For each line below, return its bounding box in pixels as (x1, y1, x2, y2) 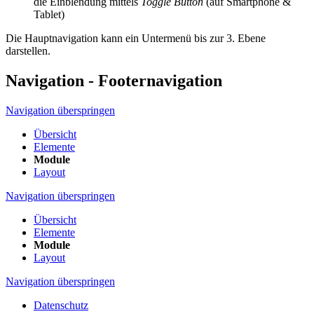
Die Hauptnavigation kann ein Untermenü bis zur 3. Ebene (6, 32, 266, 44)
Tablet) (34, 8, 64, 20)
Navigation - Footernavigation (6, 71, 222, 90)
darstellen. (6, 44, 50, 57)
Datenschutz (34, 299, 88, 311)
